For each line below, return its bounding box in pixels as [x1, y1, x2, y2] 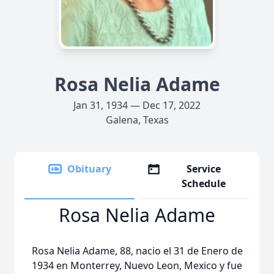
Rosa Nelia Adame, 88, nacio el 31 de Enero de [31, 244, 243, 257]
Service [187, 162, 221, 176]
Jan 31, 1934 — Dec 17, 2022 [73, 98, 201, 112]
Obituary [67, 162, 111, 176]
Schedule [182, 177, 226, 190]
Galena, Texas [105, 113, 169, 127]
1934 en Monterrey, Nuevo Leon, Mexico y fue [32, 259, 242, 272]
